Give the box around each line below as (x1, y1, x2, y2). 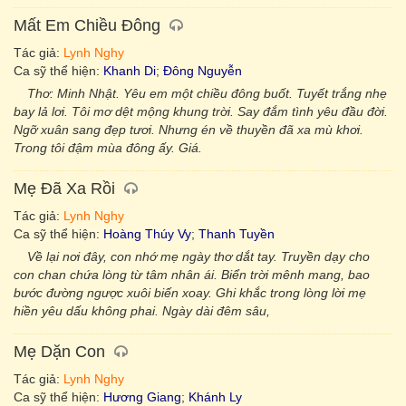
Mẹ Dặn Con (14, 343, 105, 361)
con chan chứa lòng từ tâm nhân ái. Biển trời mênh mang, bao (14, 267, 370, 282)
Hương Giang (103, 390, 181, 404)
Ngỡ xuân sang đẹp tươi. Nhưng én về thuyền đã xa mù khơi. (14, 122, 363, 137)
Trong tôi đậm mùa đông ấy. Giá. (14, 140, 202, 155)
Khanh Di (103, 63, 156, 78)
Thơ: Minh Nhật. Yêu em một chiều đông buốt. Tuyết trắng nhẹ (27, 86, 387, 101)
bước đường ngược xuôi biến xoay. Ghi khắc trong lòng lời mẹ (14, 285, 366, 300)
